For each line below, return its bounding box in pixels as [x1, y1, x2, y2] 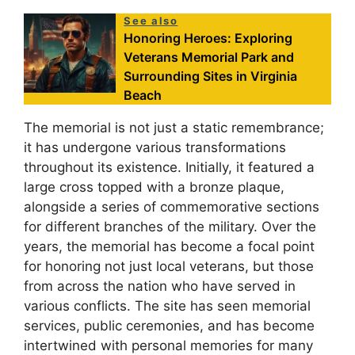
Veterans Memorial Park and [124, 48, 295, 65]
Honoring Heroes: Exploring [124, 29, 293, 46]
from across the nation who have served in [24, 277, 296, 294]
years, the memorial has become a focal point [24, 238, 315, 254]
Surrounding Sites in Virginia [124, 67, 298, 84]
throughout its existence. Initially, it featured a [24, 158, 315, 175]
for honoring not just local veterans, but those [24, 258, 314, 274]
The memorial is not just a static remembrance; [24, 119, 324, 136]
